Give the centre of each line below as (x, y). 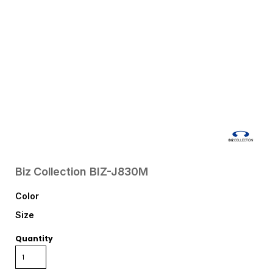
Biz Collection (51, 172)
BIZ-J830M (119, 172)
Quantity (34, 239)
